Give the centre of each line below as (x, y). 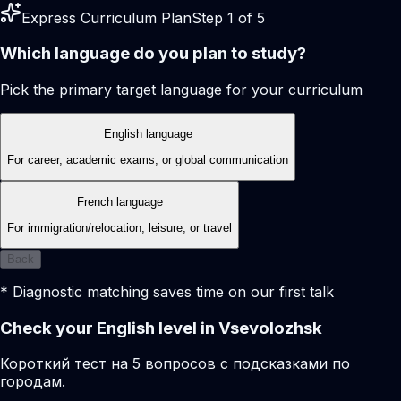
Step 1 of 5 (228, 17)
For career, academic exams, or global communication (148, 159)
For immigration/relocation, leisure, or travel (119, 227)
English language (148, 134)
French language (119, 202)
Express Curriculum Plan (107, 17)
